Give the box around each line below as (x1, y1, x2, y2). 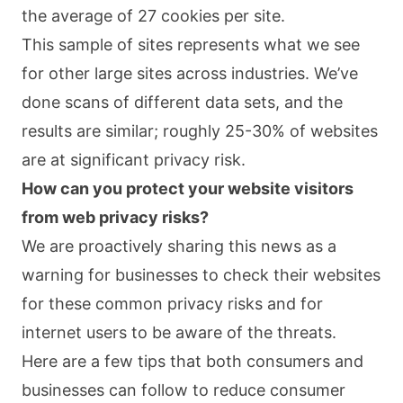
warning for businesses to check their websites (22, 264, 381, 284)
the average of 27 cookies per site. (22, 5, 285, 25)
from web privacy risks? (22, 207, 209, 227)
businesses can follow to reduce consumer (22, 380, 345, 399)
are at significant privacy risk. (22, 149, 246, 169)
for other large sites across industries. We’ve (22, 63, 358, 83)
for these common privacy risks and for (22, 293, 323, 313)
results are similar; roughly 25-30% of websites (22, 121, 378, 140)
